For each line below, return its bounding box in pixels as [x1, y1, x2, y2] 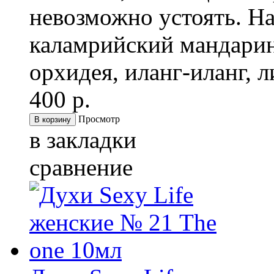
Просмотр [78, 114, 120, 125]
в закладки [29, 127, 136, 154]
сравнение [29, 154, 133, 181]
